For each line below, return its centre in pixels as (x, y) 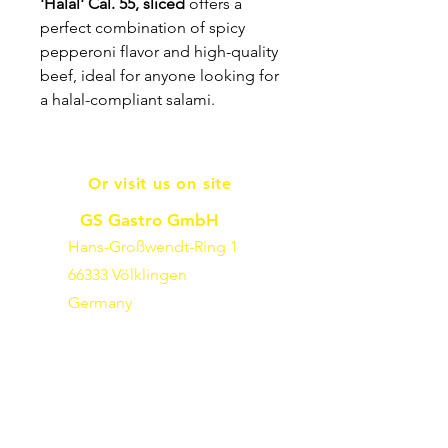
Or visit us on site (160, 184)
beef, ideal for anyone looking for (159, 76)
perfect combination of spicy (142, 28)
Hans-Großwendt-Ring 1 (153, 247)
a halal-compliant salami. (127, 100)
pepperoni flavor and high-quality (159, 52)
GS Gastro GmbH (149, 220)
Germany (100, 303)
